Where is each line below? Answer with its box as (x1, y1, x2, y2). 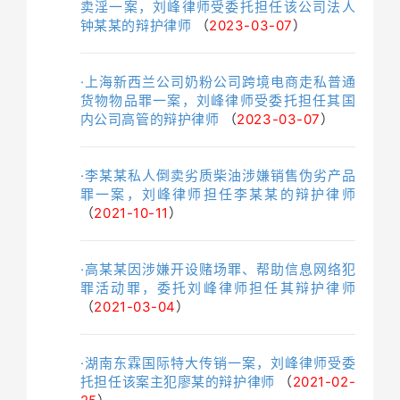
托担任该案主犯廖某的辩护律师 (79, 372, 275, 390)
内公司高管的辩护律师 (79, 110, 220, 128)
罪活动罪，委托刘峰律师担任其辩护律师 (79, 279, 356, 296)
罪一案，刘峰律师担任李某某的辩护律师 (79, 185, 356, 203)
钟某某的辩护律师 (79, 16, 192, 34)
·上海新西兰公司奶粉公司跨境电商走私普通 (79, 72, 356, 90)
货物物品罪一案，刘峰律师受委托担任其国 (79, 91, 356, 109)
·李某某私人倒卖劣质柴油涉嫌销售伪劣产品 (79, 166, 356, 184)
